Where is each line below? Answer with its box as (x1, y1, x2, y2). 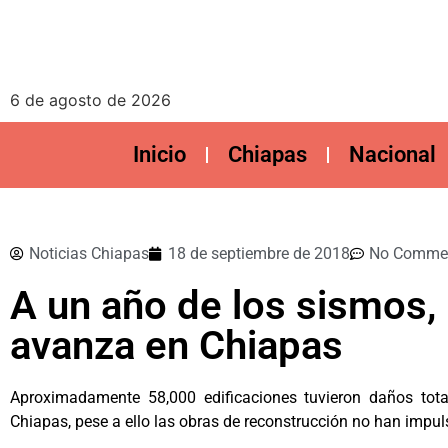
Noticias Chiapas (29, 244, 149, 263)
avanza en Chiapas (10, 322, 343, 369)
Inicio (132, 142, 186, 167)
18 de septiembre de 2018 (168, 244, 350, 263)
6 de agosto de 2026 (10, 90, 171, 110)
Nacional (348, 142, 436, 167)
